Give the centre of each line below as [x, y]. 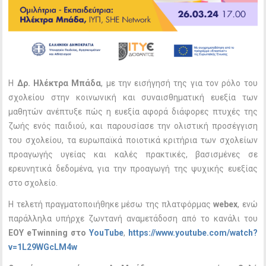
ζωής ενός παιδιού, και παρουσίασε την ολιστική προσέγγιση [133, 126]
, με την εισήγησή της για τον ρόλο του [179, 83]
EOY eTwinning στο [49, 233]
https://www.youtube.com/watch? [193, 233]
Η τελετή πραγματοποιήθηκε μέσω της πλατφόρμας [111, 205]
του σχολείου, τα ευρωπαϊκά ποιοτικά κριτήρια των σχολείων [133, 140]
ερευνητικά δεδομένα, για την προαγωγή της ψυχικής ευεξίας [133, 169]
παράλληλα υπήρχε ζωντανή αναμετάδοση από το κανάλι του [133, 219]
